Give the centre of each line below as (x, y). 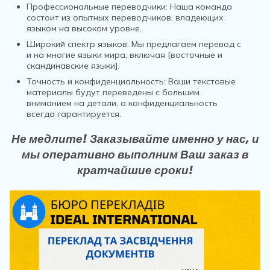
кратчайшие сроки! (135, 170)
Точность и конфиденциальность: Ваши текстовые (131, 81)
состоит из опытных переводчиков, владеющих (125, 17)
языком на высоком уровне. (84, 28)
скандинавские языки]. (73, 66)
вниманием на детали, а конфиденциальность (122, 103)
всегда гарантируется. (74, 114)
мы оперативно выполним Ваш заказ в (135, 155)
